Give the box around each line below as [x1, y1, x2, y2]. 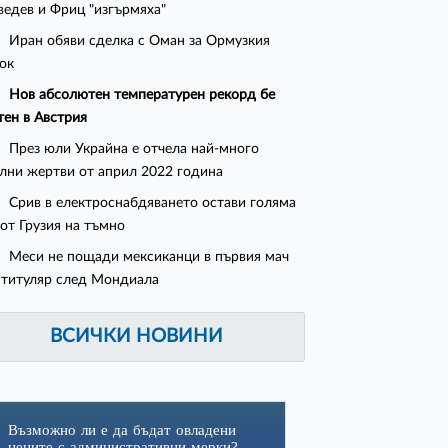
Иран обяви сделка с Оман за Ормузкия [9, 33, 271, 49]
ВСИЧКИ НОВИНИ [50, 327, 224, 347]
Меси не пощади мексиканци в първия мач [9, 249, 290, 265]
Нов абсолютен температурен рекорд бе [9, 87, 276, 103]
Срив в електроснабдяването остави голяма [9, 195, 297, 211]
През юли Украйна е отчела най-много [9, 141, 260, 157]
